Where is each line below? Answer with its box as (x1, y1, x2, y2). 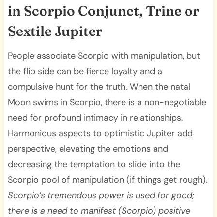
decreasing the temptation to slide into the (7, 158, 180, 170)
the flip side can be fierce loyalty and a (7, 65, 162, 77)
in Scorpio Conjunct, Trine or (7, 2, 199, 19)
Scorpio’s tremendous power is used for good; (7, 189, 194, 201)
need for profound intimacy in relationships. (7, 111, 183, 124)
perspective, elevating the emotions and (7, 142, 168, 155)
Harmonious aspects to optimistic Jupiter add (7, 127, 193, 139)
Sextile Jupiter (7, 22, 102, 39)
